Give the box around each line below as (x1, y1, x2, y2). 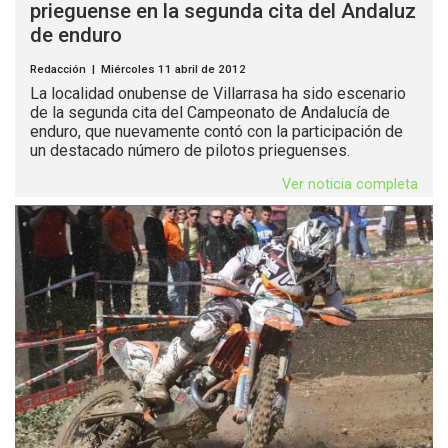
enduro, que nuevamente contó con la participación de (30, 122, 403, 142)
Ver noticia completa (282, 176, 418, 194)
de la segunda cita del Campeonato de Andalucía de (30, 103, 390, 123)
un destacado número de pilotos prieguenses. (30, 141, 350, 161)
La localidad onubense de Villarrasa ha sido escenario (30, 84, 406, 104)
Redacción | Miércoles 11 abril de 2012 (30, 62, 246, 77)
